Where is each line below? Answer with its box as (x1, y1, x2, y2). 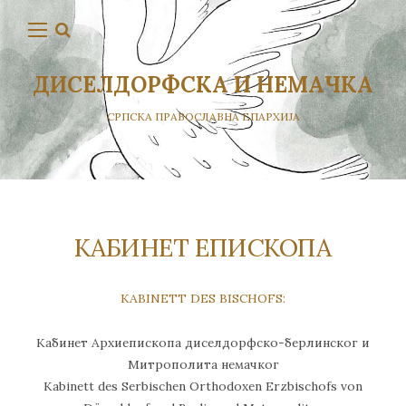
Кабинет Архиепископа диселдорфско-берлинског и (36, 333, 370, 351)
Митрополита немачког (127, 355, 279, 372)
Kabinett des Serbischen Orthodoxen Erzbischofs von (43, 377, 362, 394)
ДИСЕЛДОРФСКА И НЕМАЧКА (33, 70, 373, 99)
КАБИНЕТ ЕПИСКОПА (74, 230, 332, 264)
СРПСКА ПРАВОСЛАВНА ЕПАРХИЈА (106, 110, 300, 124)
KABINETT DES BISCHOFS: (121, 290, 285, 307)
